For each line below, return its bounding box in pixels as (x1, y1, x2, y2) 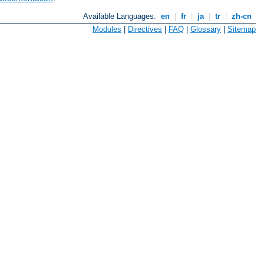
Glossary (190, 25, 221, 34)
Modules (93, 25, 121, 34)
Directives (128, 25, 162, 34)
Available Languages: (83, 12, 159, 21)
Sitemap (227, 25, 256, 34)
